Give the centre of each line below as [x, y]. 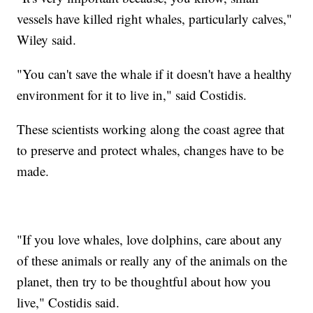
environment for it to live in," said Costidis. [132, 94]
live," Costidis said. [68, 302]
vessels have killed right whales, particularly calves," [155, 18]
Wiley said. [47, 39]
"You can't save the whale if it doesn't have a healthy [155, 73]
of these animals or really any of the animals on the [152, 260]
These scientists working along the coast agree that [151, 129]
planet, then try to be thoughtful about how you [144, 281]
